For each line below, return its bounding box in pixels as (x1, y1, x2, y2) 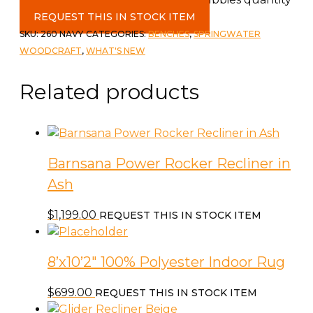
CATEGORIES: (86, 28, 148, 39)
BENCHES (148, 28, 189, 39)
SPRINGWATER (194, 28, 261, 39)
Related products (20, 78, 199, 105)
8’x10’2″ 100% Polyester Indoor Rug (48, 254, 285, 271)
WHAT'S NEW (86, 45, 145, 56)
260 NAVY (41, 28, 83, 39)
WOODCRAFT (20, 45, 82, 56)
